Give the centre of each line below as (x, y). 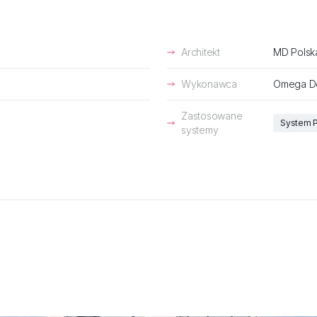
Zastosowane (212, 116)
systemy (200, 130)
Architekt (201, 52)
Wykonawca (209, 84)
